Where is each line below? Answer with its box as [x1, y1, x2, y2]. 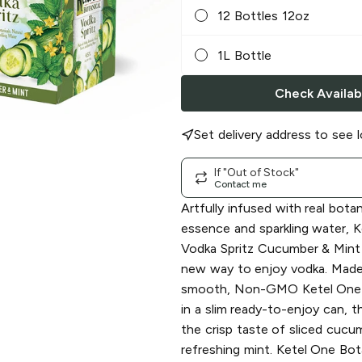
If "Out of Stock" [214, 165, 299, 179]
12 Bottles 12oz [217, 7, 309, 23]
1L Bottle [217, 47, 271, 63]
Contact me [214, 178, 267, 190]
